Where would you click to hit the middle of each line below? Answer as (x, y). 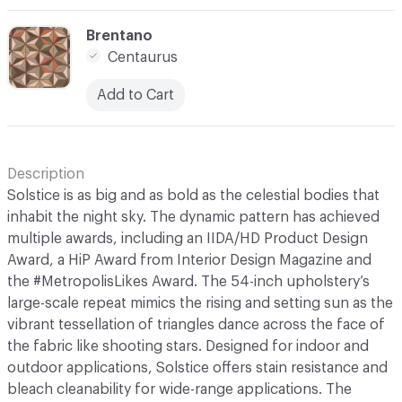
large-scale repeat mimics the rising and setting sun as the (200, 303)
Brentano (119, 35)
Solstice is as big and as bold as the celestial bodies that (193, 195)
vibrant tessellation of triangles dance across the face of (196, 324)
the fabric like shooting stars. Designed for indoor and (188, 346)
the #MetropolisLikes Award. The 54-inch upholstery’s (188, 281)
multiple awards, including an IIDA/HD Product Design (188, 238)
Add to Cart (135, 95)
